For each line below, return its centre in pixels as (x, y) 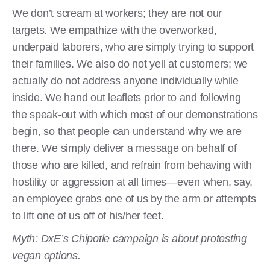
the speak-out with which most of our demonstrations (135, 114)
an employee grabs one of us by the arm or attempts (134, 199)
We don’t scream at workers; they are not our (117, 13)
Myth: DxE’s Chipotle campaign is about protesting (130, 238)
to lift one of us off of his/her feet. (88, 215)
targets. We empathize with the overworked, (115, 30)
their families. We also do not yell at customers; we (130, 64)
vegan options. (46, 255)
